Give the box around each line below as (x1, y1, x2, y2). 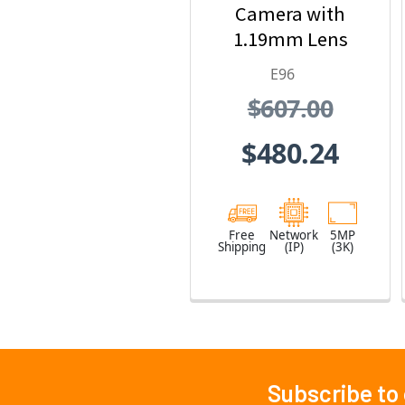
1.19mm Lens (232, 25, 348, 52)
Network (269, 227, 318, 244)
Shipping (218, 239, 266, 256)
